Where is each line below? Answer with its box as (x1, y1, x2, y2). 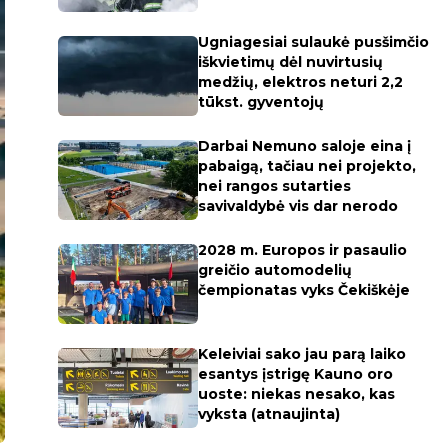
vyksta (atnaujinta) (197, 405, 340, 423)
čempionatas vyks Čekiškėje (197, 281, 410, 299)
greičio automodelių (197, 261, 352, 279)
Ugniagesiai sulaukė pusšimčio (197, 33, 429, 51)
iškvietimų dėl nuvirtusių (197, 53, 383, 71)
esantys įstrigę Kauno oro (197, 365, 393, 383)
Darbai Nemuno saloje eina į (197, 137, 411, 155)
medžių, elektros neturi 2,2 (197, 73, 403, 91)
